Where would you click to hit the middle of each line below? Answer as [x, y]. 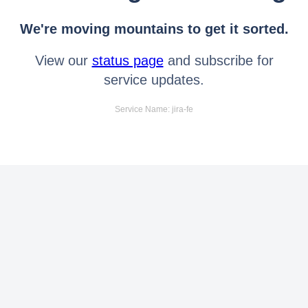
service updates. [154, 79]
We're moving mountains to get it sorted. [154, 29]
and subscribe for [218, 60]
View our [63, 60]
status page [128, 60]
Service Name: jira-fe [154, 109]
